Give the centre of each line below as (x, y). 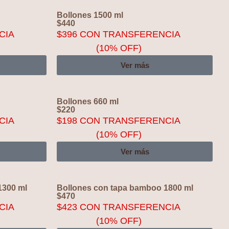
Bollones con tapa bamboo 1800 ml (125, 188)
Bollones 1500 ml (90, 15)
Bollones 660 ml (88, 101)
